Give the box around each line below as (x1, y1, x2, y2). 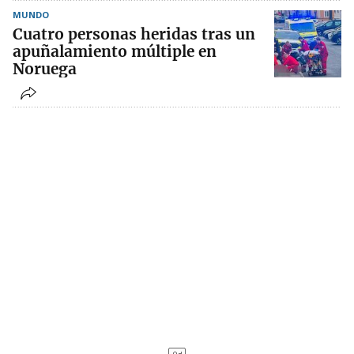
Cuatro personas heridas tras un (13, 24, 255, 44)
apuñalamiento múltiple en (13, 42, 217, 62)
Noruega (13, 59, 77, 79)
